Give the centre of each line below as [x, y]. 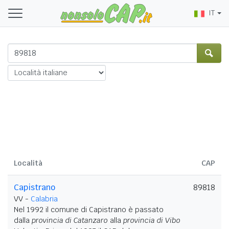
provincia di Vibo [152, 220]
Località [28, 163]
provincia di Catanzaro [70, 220]
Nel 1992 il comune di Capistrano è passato [89, 209]
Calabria [44, 199]
